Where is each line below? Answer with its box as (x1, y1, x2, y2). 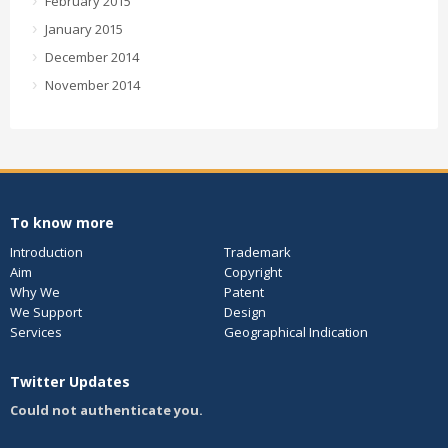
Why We (10, 283, 60, 301)
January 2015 (45, 20, 123, 38)
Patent (224, 283, 264, 301)
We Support (10, 303, 82, 321)
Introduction (10, 243, 83, 261)
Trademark (224, 243, 291, 261)
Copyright (224, 263, 282, 281)
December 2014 (45, 48, 139, 66)
